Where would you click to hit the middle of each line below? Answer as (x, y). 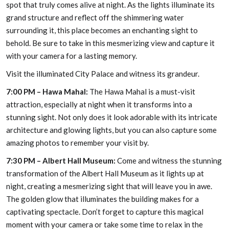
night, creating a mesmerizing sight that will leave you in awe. (109, 186)
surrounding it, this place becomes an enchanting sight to (102, 30)
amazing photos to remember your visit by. (77, 143)
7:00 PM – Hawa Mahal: (47, 91)
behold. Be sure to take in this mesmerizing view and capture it (110, 43)
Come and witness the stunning (169, 161)
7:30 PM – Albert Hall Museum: (61, 161)
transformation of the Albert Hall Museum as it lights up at (105, 173)
